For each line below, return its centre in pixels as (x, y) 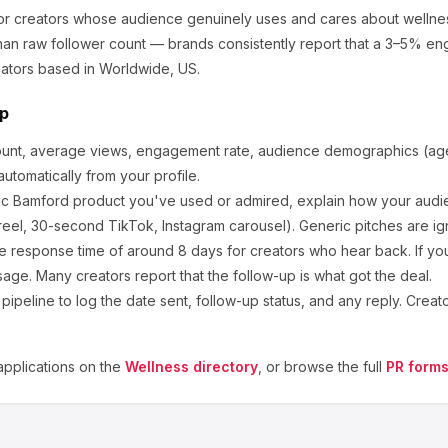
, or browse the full (320, 366)
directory (223, 366)
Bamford (41, 200)
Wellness (157, 366)
